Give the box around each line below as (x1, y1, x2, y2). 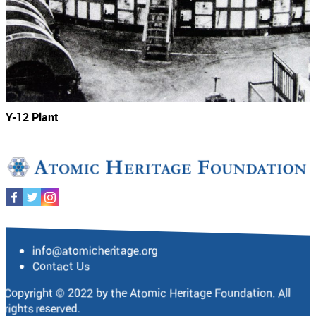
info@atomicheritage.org (32, 242, 158, 258)
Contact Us (32, 257, 90, 274)
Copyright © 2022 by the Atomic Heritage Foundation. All (4, 284, 291, 300)
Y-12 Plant (6, 109, 59, 125)
